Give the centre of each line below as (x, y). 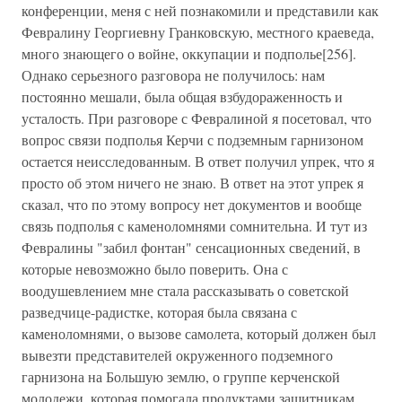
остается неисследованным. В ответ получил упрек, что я (198, 161)
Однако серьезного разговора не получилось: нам (173, 75)
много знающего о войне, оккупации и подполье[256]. (189, 53)
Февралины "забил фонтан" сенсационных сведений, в (191, 247)
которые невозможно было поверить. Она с (155, 269)
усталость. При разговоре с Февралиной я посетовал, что (197, 118)
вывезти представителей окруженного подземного (177, 355)
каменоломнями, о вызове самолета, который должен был (199, 333)
